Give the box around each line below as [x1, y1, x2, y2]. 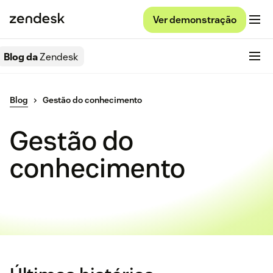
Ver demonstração [153, 13, 236, 26]
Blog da [4, 50, 40, 63]
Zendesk [40, 50, 78, 63]
